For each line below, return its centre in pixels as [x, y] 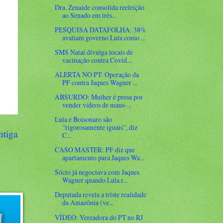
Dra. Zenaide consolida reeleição [100, 7]
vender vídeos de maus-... [97, 105]
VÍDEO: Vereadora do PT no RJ [99, 217]
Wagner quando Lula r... [95, 180]
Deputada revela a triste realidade [101, 195]
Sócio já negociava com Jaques [97, 172]
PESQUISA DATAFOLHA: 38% [101, 29]
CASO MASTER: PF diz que [95, 150]
